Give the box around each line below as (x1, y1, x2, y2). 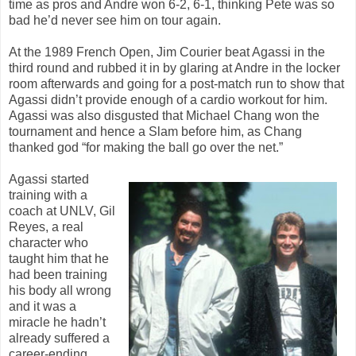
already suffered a (9, 331, 110, 345)
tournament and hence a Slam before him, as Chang (9, 124, 302, 138)
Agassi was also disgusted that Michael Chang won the (9, 108, 319, 122)
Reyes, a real (9, 219, 83, 234)
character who (9, 235, 88, 250)
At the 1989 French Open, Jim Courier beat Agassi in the (9, 44, 325, 59)
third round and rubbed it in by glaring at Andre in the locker (9, 60, 340, 75)
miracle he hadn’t (9, 315, 106, 329)
